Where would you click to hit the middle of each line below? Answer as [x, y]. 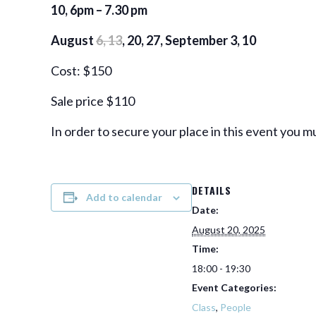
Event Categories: [234, 287]
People [236, 307]
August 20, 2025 [229, 230]
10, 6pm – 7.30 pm [99, 10]
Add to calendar [124, 197]
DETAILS [212, 190]
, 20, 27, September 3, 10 [189, 40]
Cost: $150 [81, 71]
